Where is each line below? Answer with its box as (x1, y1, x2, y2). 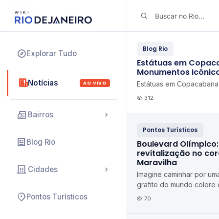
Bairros (28, 110, 53, 119)
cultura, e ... (137, 201, 173, 209)
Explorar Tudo (26, 49, 77, 58)
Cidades (28, 165, 58, 174)
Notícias (28, 78, 58, 88)
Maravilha (137, 157, 177, 168)
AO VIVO (83, 80, 107, 86)
